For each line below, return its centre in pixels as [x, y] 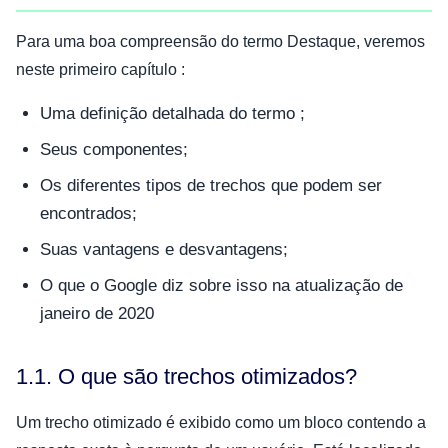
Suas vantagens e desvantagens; [164, 249]
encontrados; [88, 213]
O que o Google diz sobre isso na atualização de [221, 285]
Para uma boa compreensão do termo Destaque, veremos [220, 41]
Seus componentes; [114, 149]
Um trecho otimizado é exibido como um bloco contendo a [221, 422]
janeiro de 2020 [97, 313]
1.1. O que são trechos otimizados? [186, 376]
